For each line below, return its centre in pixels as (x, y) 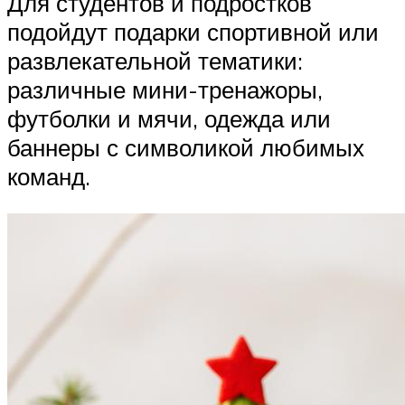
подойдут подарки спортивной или (193, 31)
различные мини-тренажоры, (165, 89)
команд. (49, 176)
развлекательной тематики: (155, 60)
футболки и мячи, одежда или (169, 118)
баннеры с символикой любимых (186, 147)
